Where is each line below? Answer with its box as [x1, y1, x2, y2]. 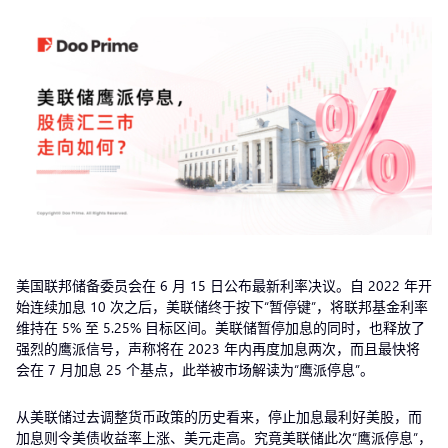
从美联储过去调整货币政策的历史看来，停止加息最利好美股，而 [16, 406, 422, 426]
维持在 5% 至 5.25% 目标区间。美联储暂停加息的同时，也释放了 [16, 317, 425, 337]
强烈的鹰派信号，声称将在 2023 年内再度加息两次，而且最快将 [16, 338, 420, 358]
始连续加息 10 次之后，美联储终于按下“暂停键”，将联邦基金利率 [16, 296, 428, 316]
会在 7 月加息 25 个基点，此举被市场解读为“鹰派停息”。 [16, 359, 378, 379]
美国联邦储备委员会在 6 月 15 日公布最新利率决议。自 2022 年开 [16, 275, 432, 295]
